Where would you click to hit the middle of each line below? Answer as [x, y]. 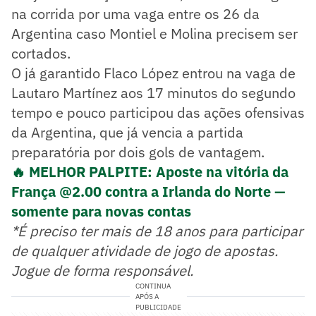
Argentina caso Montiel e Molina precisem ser [154, 34]
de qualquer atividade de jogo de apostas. [145, 251]
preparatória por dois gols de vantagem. [138, 152]
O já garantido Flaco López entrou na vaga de [153, 73]
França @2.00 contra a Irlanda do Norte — [148, 192]
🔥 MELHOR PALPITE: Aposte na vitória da [150, 172]
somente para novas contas [101, 212]
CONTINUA [153, 286]
